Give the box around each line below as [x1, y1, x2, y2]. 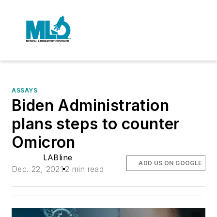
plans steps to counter [12, 114, 180, 133]
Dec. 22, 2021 [12, 164, 63, 174]
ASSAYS [12, 87, 38, 94]
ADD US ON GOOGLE [139, 159, 202, 167]
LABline [43, 153, 73, 162]
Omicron [12, 133, 76, 152]
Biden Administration [12, 96, 169, 115]
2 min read [65, 164, 104, 174]
